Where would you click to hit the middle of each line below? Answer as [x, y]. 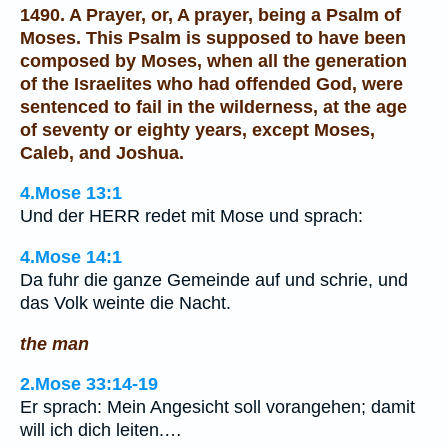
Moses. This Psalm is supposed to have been [213, 37]
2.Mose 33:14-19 [89, 384]
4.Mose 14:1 [71, 256]
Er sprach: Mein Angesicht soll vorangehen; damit [217, 407]
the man [54, 343]
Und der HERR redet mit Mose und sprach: [191, 216]
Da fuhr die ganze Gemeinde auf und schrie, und [214, 279]
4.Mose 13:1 [71, 193]
